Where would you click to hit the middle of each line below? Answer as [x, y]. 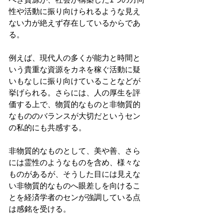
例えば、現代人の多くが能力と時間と [75, 58]
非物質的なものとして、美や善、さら [75, 151]
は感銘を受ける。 [40, 209]
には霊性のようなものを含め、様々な [75, 163]
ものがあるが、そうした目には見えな [75, 174]
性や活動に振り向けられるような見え [75, 12]
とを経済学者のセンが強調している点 [75, 198]
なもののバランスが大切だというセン [75, 116]
